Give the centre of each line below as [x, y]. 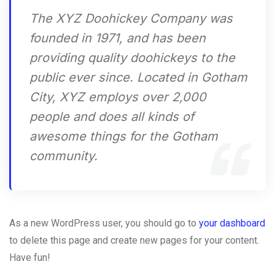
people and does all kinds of [112, 117]
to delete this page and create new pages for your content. [134, 240]
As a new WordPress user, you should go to [104, 223]
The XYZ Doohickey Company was [131, 18]
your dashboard [232, 223]
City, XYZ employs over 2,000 [118, 97]
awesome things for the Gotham [124, 136]
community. [64, 156]
